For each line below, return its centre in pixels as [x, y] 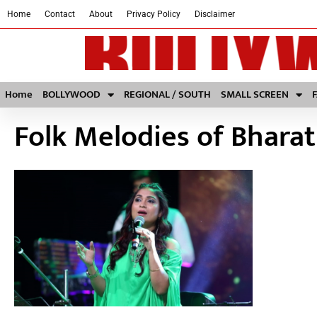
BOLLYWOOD [71, 94]
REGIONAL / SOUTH [167, 94]
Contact [60, 14]
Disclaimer [215, 14]
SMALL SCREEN [255, 94]
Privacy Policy [154, 14]
